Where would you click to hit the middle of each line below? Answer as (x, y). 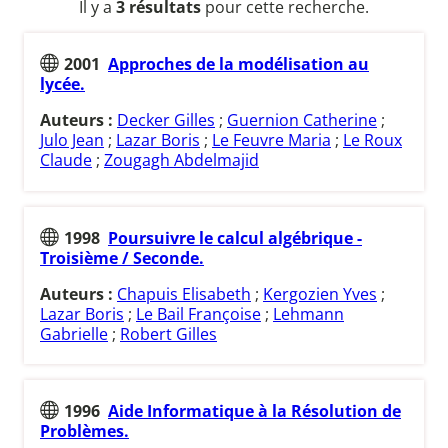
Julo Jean (72, 140)
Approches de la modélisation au (238, 64)
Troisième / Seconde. (122, 257)
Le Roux (372, 140)
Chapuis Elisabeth (184, 293)
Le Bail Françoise (198, 313)
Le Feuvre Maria (271, 140)
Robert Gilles (168, 333)
